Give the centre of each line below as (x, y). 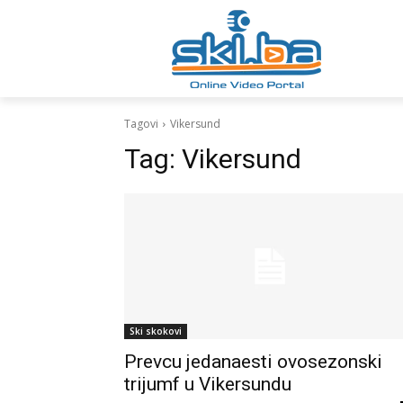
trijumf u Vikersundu (208, 384)
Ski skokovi (156, 331)
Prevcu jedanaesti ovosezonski (253, 362)
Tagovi (141, 124)
